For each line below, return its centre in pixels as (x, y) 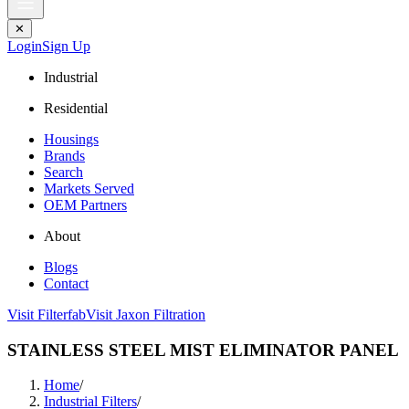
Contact (66, 283)
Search (63, 172)
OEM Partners (85, 205)
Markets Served (89, 189)
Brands (64, 156)
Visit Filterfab (47, 315)
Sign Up (66, 46)
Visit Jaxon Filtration (146, 315)
